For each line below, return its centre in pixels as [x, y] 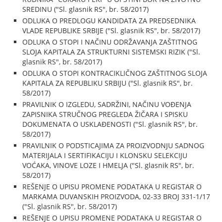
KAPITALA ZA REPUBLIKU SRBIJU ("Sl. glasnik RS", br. [108, 83]
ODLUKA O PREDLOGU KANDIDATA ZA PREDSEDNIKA [109, 21]
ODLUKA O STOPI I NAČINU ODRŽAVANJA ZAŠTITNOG [110, 42]
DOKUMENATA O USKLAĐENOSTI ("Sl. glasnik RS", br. [110, 124]
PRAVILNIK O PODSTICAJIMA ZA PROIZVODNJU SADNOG [113, 145]
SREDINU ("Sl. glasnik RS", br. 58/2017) [86, 9]
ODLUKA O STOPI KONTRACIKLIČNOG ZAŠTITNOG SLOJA [115, 73]
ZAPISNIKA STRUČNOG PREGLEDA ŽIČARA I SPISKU [105, 114]
